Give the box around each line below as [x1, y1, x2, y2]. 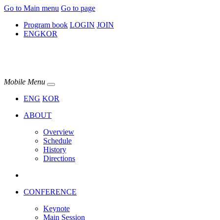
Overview [43, 127, 74, 136]
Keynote [43, 204, 70, 213]
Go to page [61, 4, 95, 12]
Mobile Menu [4, 77, 45, 86]
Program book [24, 21, 68, 29]
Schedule [43, 136, 72, 145]
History [43, 145, 66, 154]
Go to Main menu [4, 4, 59, 12]
